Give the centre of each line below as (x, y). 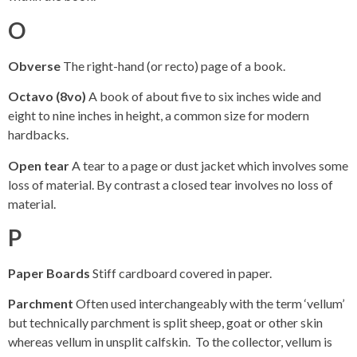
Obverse (35, 65)
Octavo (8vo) (48, 96)
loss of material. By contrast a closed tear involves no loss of (171, 184)
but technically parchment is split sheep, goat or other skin (165, 323)
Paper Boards (50, 273)
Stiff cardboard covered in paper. (182, 273)
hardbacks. (38, 135)
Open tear (40, 165)
